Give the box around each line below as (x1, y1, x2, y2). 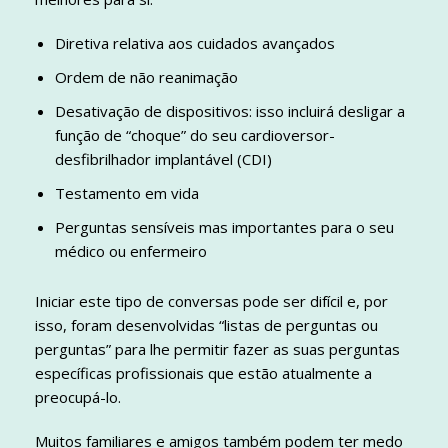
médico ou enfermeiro (55, 241, 207, 262)
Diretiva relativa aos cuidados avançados (55, 33, 335, 54)
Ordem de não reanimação (55, 67, 238, 88)
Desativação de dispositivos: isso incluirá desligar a (55, 101, 405, 122)
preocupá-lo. (35, 387, 121, 408)
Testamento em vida (55, 183, 199, 204)
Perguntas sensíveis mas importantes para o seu (55, 217, 394, 238)
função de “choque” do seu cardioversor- (55, 125, 335, 146)
